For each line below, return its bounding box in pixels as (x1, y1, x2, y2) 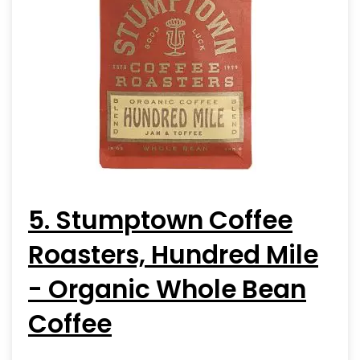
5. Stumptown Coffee (28, 202, 292, 238)
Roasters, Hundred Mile (28, 236, 318, 272)
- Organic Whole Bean (28, 271, 306, 307)
